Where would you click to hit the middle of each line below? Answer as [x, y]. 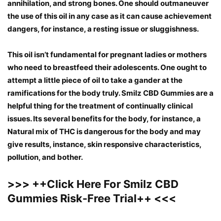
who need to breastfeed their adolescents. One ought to [107, 68]
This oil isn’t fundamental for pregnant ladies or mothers [107, 55]
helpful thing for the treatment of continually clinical [100, 106]
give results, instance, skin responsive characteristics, [104, 145]
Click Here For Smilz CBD [113, 184]
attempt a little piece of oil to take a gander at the [95, 80]
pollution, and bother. [45, 157]
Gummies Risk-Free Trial [72, 199]
